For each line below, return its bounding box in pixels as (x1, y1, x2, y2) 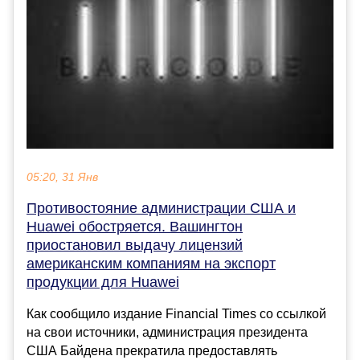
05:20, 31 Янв (27, 170, 98, 183)
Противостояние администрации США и (27, 199, 296, 216)
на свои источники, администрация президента (27, 325, 308, 339)
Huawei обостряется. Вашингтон (27, 218, 243, 235)
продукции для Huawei (27, 273, 179, 290)
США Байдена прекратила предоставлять (27, 343, 277, 358)
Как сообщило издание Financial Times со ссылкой (27, 306, 326, 321)
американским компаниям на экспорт (27, 255, 276, 272)
